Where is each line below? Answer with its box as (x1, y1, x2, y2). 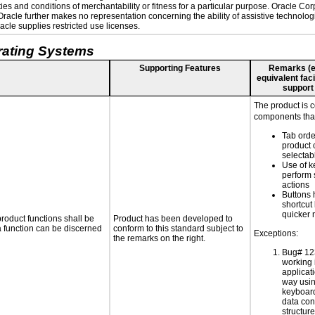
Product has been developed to (113, 214, 233, 224)
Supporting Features (139, 63, 221, 73)
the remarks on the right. (113, 233, 205, 243)
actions (282, 180, 309, 190)
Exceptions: (254, 229, 298, 238)
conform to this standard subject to (113, 224, 243, 233)
